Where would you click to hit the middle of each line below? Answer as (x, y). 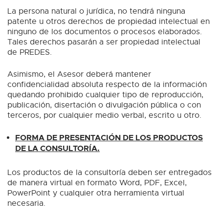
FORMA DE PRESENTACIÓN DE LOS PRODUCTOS (109, 137)
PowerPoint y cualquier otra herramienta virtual (96, 193)
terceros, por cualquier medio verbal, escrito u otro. (104, 115)
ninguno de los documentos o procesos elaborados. (105, 32)
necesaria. (26, 204)
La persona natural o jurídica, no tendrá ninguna (96, 11)
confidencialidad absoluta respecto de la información (107, 84)
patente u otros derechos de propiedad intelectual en (109, 21)
